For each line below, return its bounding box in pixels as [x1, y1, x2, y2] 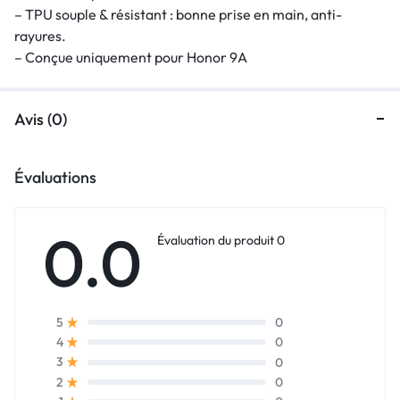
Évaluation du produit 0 [157, 231, 285, 248]
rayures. [14, 26, 66, 45]
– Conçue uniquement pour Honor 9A [14, 47, 247, 66]
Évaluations [14, 166, 96, 187]
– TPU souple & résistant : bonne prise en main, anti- [14, 4, 342, 23]
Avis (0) [14, 108, 67, 129]
